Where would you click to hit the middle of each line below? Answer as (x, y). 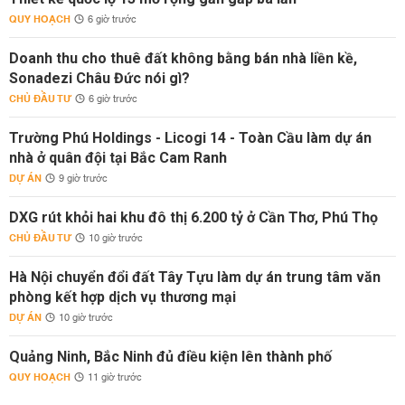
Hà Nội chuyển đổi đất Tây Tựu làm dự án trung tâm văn (195, 277)
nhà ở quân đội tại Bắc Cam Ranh (118, 158)
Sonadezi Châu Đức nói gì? (99, 78)
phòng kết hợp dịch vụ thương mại (122, 297)
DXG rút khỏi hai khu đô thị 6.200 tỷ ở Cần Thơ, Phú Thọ (193, 217)
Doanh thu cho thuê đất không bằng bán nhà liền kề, (183, 58)
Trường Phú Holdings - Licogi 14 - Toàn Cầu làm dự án (190, 138)
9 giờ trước (83, 179)
